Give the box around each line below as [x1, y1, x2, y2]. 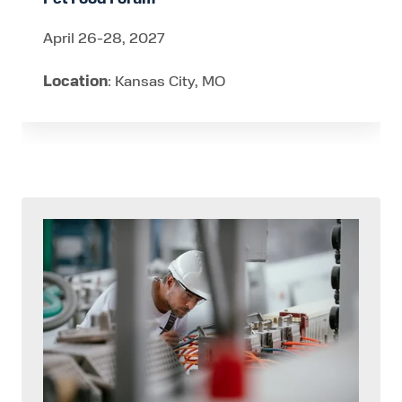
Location [43, 70, 108, 92]
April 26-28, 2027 [43, 28, 165, 48]
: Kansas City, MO [108, 71, 225, 91]
